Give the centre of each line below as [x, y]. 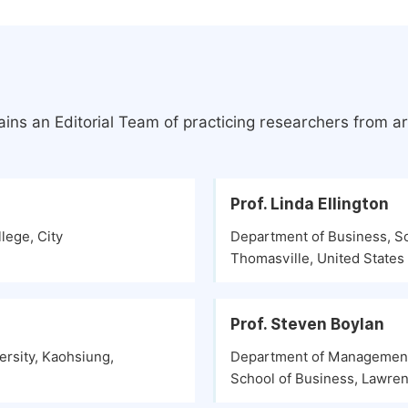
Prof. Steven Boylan [307, 324]
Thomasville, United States [317, 259]
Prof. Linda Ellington [310, 204]
